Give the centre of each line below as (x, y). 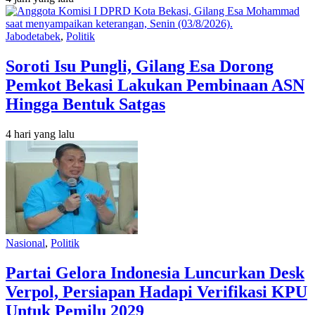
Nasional (25, 243)
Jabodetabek (33, 37)
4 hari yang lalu (40, 134)
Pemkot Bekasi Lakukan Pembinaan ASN (155, 85)
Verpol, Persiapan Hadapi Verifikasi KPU (156, 291)
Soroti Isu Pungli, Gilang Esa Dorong (140, 66)
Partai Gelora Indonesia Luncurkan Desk (155, 272)
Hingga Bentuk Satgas (85, 104)
